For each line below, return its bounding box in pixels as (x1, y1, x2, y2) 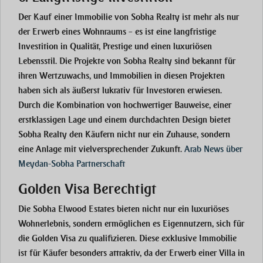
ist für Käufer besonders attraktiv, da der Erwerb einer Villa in (18, 248, 245, 259)
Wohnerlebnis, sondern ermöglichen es (18, 218, 163, 230)
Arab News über (184, 144, 242, 155)
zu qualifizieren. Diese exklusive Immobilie (76, 233, 237, 244)
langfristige (174, 26, 216, 38)
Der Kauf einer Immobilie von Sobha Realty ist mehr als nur (18, 12, 239, 23)
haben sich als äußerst (18, 85, 102, 96)
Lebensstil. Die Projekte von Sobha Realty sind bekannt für (18, 56, 235, 67)
